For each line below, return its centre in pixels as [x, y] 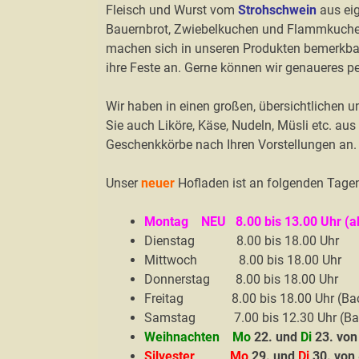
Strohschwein [277, 10]
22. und [276, 337]
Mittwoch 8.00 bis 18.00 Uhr [243, 260]
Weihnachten [182, 337]
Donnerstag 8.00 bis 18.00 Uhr [241, 279]
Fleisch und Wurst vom [172, 10]
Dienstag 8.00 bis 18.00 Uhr [242, 241]
